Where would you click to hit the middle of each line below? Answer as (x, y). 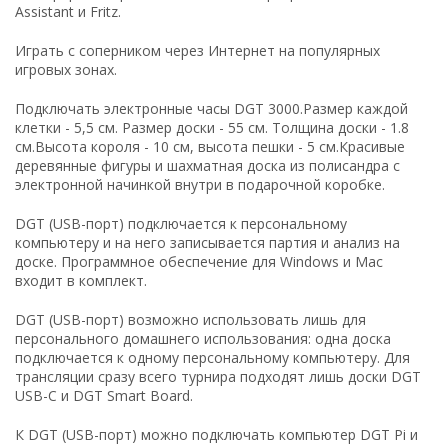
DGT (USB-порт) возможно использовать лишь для (190, 319)
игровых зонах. (66, 69)
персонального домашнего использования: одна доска (203, 338)
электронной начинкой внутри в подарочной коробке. (200, 184)
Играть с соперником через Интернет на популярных (197, 50)
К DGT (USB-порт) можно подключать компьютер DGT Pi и (216, 434)
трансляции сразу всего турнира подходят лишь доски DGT (218, 376)
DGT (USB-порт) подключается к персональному (181, 223)
